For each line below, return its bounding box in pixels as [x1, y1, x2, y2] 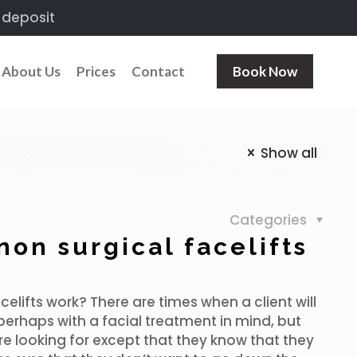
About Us [2, 63, 61, 80]
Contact [131, 63, 185, 80]
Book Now [233, 63, 297, 80]
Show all [261, 143, 317, 163]
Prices [76, 63, 116, 80]
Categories [229, 210, 311, 229]
